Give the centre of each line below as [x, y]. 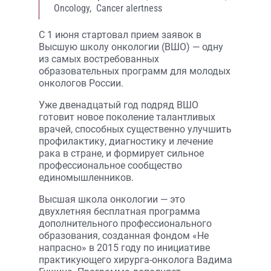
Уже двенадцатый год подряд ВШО [119, 105]
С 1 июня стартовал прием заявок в [120, 35]
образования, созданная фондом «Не [124, 236]
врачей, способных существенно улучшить [135, 129]
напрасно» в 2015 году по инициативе [124, 248]
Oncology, [74, 8]
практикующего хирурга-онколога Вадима [135, 260]
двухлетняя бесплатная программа [119, 211]
